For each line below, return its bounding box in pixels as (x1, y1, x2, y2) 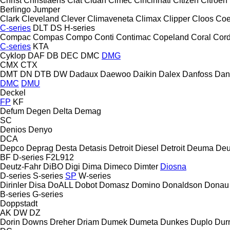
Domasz (99, 180, 129, 189)
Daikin (133, 69, 157, 79)
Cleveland (22, 14, 59, 23)
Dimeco (104, 162, 132, 171)
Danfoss (182, 69, 213, 79)
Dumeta (129, 217, 158, 226)
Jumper (33, 5, 60, 14)
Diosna (160, 162, 186, 171)
